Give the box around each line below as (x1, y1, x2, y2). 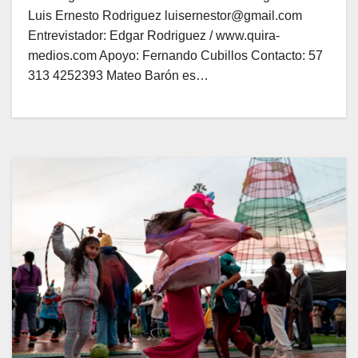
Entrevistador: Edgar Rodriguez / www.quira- (28, 29, 280, 42)
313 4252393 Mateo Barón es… (28, 69, 209, 82)
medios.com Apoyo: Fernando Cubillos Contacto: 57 (28, 49, 323, 62)
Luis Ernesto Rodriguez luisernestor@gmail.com (28, 9, 302, 22)
